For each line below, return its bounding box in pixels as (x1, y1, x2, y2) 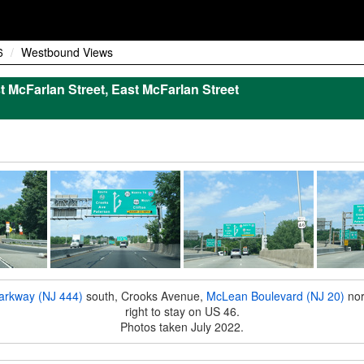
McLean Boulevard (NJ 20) (206, 288, 344, 304)
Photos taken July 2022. (120, 318, 244, 335)
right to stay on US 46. (124, 303, 240, 319)
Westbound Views (21, 44, 113, 60)
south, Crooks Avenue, (82, 288, 206, 304)
